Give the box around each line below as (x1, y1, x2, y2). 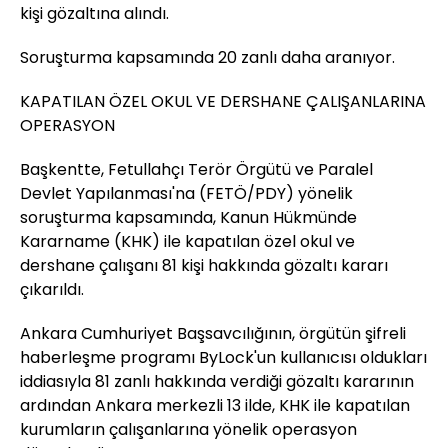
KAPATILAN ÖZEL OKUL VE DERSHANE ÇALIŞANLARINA (20, 90, 426, 114)
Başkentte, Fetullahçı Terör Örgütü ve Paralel (20, 158, 373, 182)
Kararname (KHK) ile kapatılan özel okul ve (20, 230, 355, 254)
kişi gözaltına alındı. (20, 2, 169, 26)
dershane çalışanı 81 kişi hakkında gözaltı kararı (20, 254, 388, 278)
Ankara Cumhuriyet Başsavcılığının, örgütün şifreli (20, 322, 406, 346)
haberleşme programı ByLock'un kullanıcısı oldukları (20, 346, 427, 370)
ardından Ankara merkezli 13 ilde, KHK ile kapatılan (20, 394, 410, 418)
